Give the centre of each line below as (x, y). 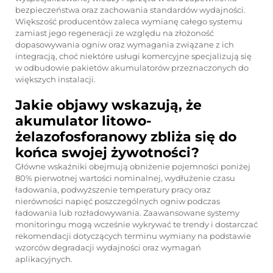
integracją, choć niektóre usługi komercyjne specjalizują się (133, 56)
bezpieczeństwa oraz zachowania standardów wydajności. (130, 10)
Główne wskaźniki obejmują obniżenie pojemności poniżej (133, 166)
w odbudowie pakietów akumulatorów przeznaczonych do (132, 68)
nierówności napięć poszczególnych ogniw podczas (118, 201)
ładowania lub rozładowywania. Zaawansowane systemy (127, 213)
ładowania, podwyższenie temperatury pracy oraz (113, 190)
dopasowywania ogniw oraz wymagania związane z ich (125, 44)
